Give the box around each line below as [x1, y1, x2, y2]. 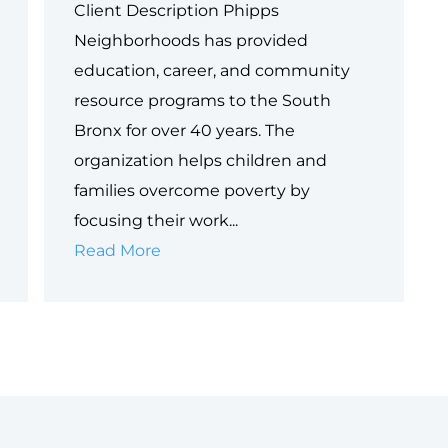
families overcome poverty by [74, 181, 310, 201]
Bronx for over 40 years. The [74, 121, 295, 141]
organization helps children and [74, 151, 327, 171]
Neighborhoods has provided [74, 31, 308, 51]
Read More [74, 241, 161, 261]
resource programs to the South [74, 91, 331, 111]
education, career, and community [74, 61, 350, 81]
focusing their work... [74, 211, 238, 231]
